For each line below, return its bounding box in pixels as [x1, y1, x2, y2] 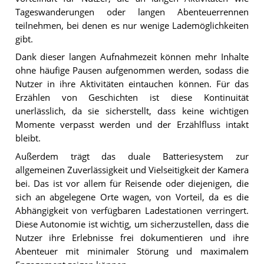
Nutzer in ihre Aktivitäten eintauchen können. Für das [15, 78, 249, 90]
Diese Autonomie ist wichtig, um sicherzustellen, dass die [15, 219, 249, 230]
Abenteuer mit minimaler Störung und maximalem [15, 246, 249, 258]
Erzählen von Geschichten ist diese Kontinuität [15, 92, 249, 104]
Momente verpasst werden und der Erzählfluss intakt [15, 119, 249, 131]
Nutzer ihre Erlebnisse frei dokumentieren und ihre [15, 232, 249, 244]
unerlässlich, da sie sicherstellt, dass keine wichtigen [15, 105, 249, 117]
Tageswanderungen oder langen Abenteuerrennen [15, 6, 249, 18]
